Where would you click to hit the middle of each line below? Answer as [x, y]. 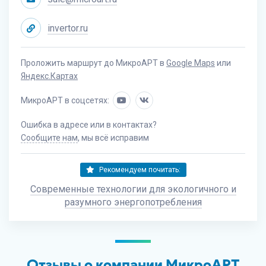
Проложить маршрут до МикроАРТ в [94, 63]
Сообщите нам [49, 138]
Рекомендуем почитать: [139, 170]
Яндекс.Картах [49, 76]
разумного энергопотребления [133, 202]
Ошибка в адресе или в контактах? [89, 125]
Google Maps [191, 63]
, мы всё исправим [113, 138]
